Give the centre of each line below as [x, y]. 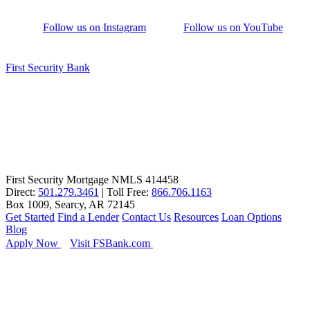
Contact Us [146, 217]
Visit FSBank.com [111, 244]
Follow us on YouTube [233, 28]
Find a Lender [88, 217]
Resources [196, 217]
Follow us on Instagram [94, 28]
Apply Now [33, 244]
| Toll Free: [127, 192]
